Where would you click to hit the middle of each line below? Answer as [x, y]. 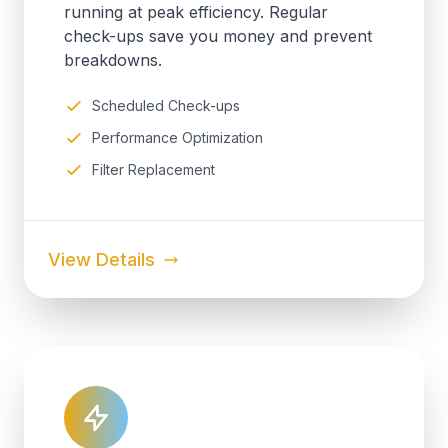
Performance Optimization [177, 137]
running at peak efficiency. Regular [196, 12]
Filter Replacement [153, 169]
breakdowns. [113, 60]
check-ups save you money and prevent [218, 36]
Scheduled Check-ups [166, 105]
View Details [101, 259]
